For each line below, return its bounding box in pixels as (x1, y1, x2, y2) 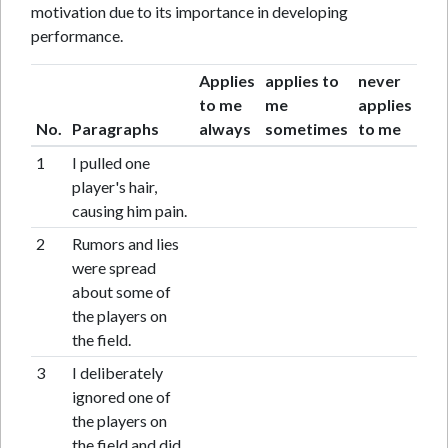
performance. (31, 26, 123, 45)
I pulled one (71, 153, 150, 172)
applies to (264, 71, 339, 90)
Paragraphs (71, 119, 159, 138)
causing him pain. (71, 201, 187, 220)
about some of (71, 282, 171, 301)
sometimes (264, 119, 348, 138)
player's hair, (71, 177, 157, 196)
